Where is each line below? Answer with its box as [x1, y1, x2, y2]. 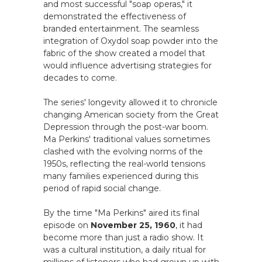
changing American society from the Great [43, 109, 219, 120]
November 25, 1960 [91, 220, 175, 230]
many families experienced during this [43, 171, 198, 181]
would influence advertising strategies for [43, 60, 212, 71]
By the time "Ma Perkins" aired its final [43, 208, 199, 218]
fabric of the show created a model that [43, 48, 205, 58]
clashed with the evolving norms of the [43, 146, 203, 157]
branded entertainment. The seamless [43, 23, 199, 34]
